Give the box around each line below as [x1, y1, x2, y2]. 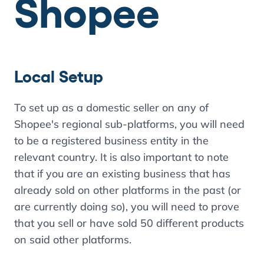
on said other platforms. [14, 233, 131, 246]
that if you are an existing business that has [14, 167, 230, 180]
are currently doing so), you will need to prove [14, 200, 239, 213]
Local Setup [14, 67, 103, 86]
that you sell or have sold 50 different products [14, 216, 244, 230]
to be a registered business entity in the [14, 134, 209, 147]
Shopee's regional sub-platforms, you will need [14, 117, 245, 131]
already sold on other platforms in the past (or [14, 183, 241, 197]
